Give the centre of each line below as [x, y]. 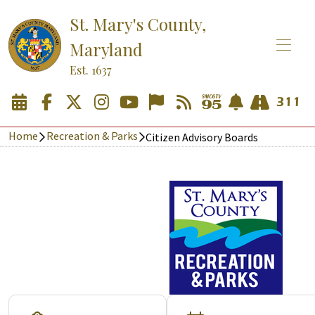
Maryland [106, 49]
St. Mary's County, [138, 24]
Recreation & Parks [92, 136]
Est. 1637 [90, 70]
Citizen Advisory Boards [202, 137]
